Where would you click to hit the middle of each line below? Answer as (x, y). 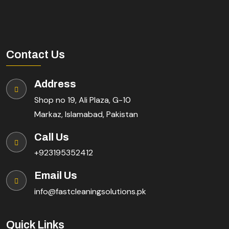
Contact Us (36, 55)
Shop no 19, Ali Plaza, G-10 (83, 100)
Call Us (52, 137)
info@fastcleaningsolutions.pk (90, 192)
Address (55, 84)
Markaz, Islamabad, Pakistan (86, 114)
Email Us (56, 176)
